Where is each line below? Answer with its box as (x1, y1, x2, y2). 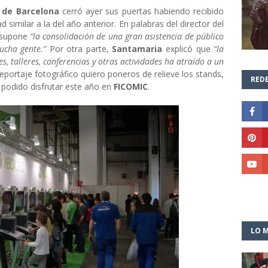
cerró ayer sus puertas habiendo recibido (59, 5, 224, 17)
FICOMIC (114, 81, 148, 92)
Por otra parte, (46, 43, 112, 54)
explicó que (165, 43, 214, 54)
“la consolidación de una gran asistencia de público (29, 31, 224, 42)
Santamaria (112, 43, 166, 54)
